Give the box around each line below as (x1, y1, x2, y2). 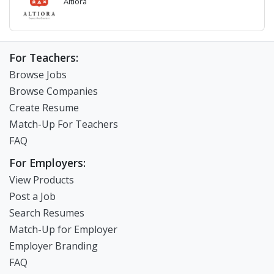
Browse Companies (9, 84, 98, 98)
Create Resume (9, 101, 79, 114)
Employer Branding (9, 239, 98, 253)
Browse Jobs (9, 68, 67, 81)
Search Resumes (9, 206, 84, 220)
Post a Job (9, 190, 56, 203)
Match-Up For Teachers (9, 117, 118, 131)
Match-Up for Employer (9, 223, 117, 236)
